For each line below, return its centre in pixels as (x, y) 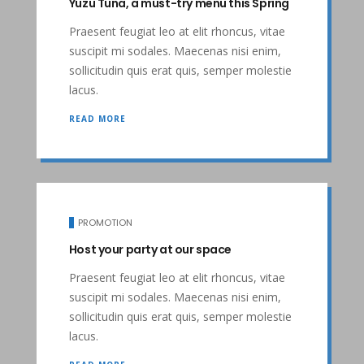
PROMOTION (105, 222)
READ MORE (97, 118)
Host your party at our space (150, 249)
